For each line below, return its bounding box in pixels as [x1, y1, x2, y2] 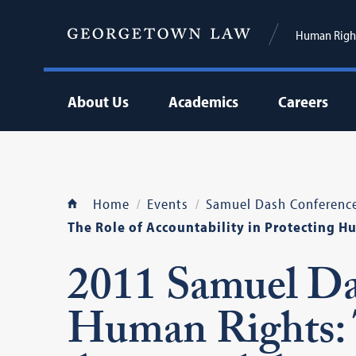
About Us [67, 91, 129, 111]
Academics [168, 91, 238, 111]
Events [146, 195, 188, 213]
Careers [277, 91, 328, 111]
